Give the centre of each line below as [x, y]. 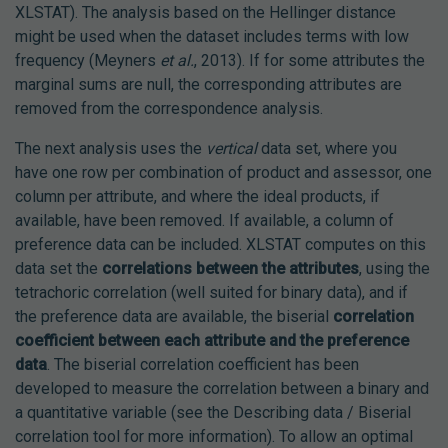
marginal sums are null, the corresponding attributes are [208, 85]
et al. [177, 61]
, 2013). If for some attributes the [309, 61]
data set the [58, 269]
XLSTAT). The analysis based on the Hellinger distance [205, 13]
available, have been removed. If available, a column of [204, 221]
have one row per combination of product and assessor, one [223, 173]
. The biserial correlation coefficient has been [203, 365]
